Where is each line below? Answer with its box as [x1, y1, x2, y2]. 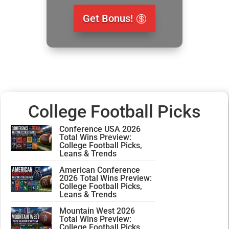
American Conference [59, 165, 141, 175]
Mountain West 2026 [59, 206, 135, 216]
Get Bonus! [82, 12, 133, 25]
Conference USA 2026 [59, 124, 141, 134]
